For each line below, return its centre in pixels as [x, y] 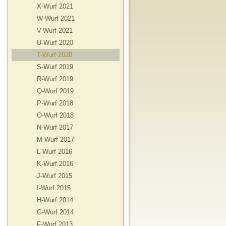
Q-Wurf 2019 [55, 91]
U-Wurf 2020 [55, 43]
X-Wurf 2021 [55, 6]
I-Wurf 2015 [54, 188]
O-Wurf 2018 [55, 115]
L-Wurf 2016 [54, 152]
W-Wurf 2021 [56, 18]
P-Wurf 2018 [55, 103]
